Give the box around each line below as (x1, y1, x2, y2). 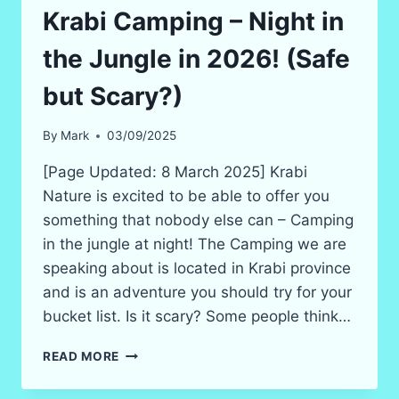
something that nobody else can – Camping (43, 211, 354, 230)
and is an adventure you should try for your (43, 283, 352, 302)
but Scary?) (43, 80, 183, 111)
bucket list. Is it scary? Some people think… (43, 307, 351, 326)
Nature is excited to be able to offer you (43, 187, 330, 206)
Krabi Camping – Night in (43, 5, 344, 37)
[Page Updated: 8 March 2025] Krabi (43, 163, 307, 182)
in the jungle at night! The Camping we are (43, 235, 346, 254)
